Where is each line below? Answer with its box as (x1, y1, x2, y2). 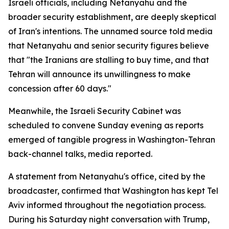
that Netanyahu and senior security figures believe (8, 40, 209, 51)
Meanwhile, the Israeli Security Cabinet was (8, 106, 181, 116)
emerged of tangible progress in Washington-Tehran (8, 134, 215, 145)
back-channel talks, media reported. (8, 149, 152, 159)
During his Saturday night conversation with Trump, (8, 214, 210, 224)
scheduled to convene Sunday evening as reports (8, 120, 203, 130)
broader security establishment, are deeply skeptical (8, 12, 216, 22)
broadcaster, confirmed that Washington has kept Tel (8, 186, 218, 196)
